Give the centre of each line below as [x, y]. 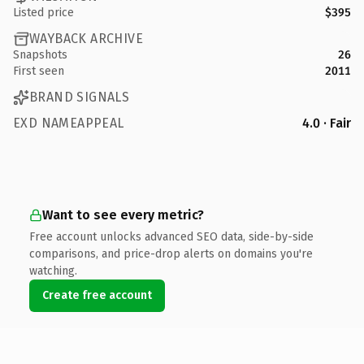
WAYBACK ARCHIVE [86, 39]
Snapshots [40, 54]
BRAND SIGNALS [80, 97]
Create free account [97, 295]
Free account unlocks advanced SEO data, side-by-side [171, 236]
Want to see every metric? [123, 214]
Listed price [43, 12]
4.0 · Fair [327, 123]
